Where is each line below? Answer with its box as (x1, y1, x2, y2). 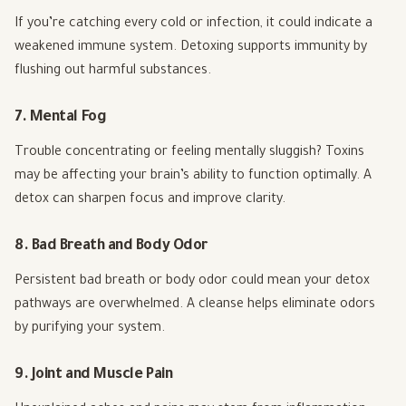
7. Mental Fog (14, 110, 107, 127)
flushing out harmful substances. (14, 64, 211, 80)
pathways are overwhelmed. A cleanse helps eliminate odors (14, 298, 375, 314)
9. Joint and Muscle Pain (14, 367, 173, 384)
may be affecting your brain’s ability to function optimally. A (14, 169, 372, 185)
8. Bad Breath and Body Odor (14, 238, 208, 256)
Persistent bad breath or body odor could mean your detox (14, 275, 370, 290)
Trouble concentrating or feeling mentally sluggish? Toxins (14, 146, 364, 161)
